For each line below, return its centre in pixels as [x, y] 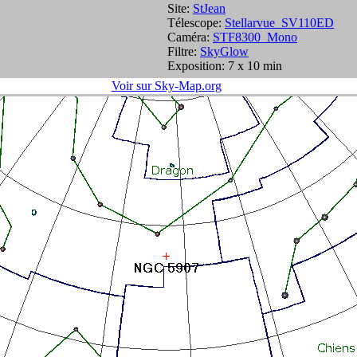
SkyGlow [224, 51]
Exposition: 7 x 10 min [225, 66]
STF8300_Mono [255, 37]
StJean [209, 8]
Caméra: [190, 37]
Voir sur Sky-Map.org [166, 86]
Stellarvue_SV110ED [279, 23]
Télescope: [196, 23]
